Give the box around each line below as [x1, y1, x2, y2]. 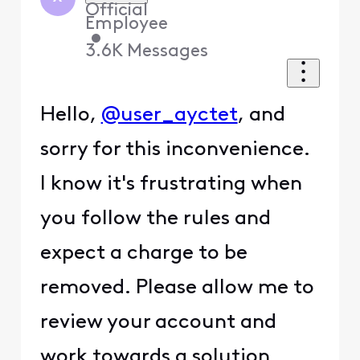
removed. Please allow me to [39, 278, 314, 299]
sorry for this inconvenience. [39, 140, 310, 161]
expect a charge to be [39, 243, 247, 264]
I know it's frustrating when [39, 174, 302, 195]
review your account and [39, 313, 276, 333]
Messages [127, 42, 209, 61]
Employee [85, 14, 169, 34]
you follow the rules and [39, 209, 271, 230]
